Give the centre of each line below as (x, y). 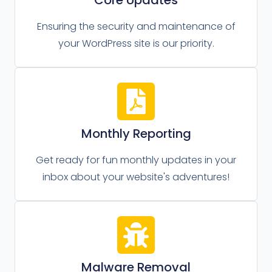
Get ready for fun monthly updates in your (136, 160)
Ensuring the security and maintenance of (136, 26)
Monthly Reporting (136, 133)
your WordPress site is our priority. (136, 43)
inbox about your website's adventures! (136, 177)
